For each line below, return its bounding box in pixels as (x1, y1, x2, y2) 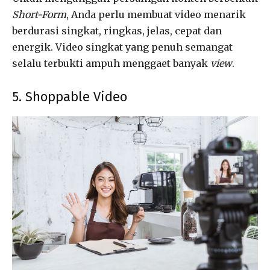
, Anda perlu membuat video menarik (66, 8, 246, 20)
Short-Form (12, 8, 66, 20)
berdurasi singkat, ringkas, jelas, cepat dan (12, 24, 222, 37)
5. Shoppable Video (12, 88, 127, 105)
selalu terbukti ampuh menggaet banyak (12, 57, 210, 69)
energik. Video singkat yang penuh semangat (12, 40, 233, 53)
